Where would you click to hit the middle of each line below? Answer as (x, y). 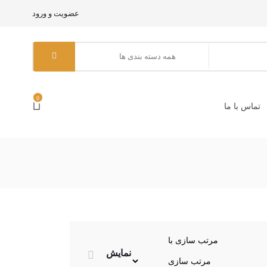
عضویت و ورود (55, 13)
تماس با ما (242, 106)
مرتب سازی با (193, 240)
